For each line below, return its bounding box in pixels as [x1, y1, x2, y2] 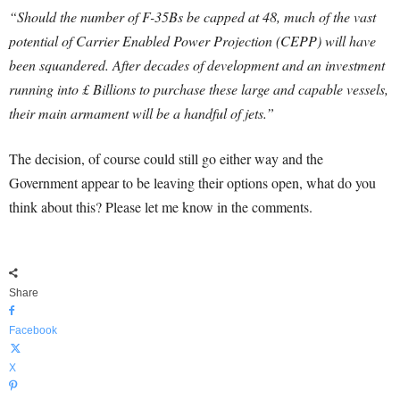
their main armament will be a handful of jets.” [9, 104, 274, 122]
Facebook [9, 324, 57, 337]
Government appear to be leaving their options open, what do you [9, 173, 376, 192]
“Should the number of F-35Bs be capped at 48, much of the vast [9, 7, 376, 26]
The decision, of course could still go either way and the [9, 149, 323, 168]
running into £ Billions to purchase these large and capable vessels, [9, 79, 388, 98]
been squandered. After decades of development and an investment [9, 55, 385, 74]
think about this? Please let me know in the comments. [9, 197, 312, 216]
